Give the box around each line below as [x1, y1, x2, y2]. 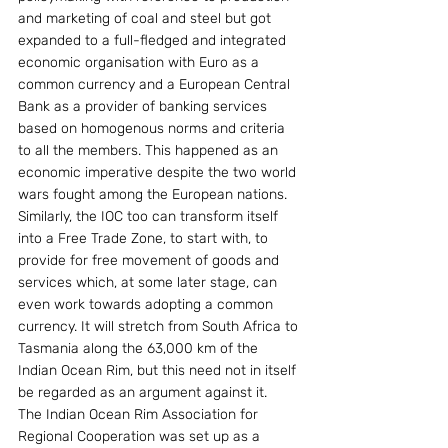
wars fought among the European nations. [18, 186, 287, 203]
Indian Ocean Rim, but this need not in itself [18, 362, 300, 379]
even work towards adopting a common [18, 296, 277, 313]
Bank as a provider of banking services [18, 98, 271, 115]
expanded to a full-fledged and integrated [18, 32, 290, 49]
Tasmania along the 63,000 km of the [18, 340, 262, 357]
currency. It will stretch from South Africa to [18, 318, 302, 335]
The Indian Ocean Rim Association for [18, 406, 262, 423]
